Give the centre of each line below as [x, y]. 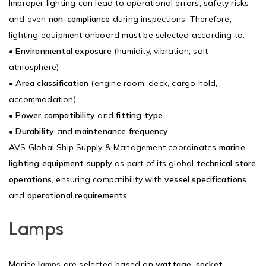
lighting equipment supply [61, 163]
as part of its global [154, 163]
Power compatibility [56, 115]
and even [29, 19]
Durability [35, 131]
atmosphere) [34, 67]
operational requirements [77, 195]
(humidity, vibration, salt [160, 51]
